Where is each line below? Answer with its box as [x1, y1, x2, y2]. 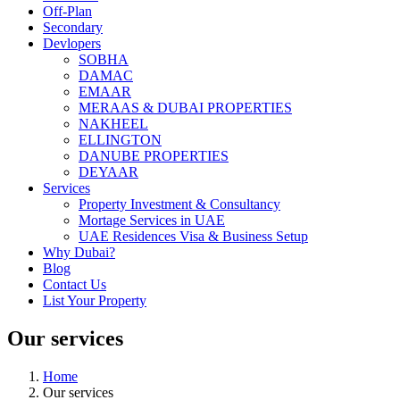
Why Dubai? [43, 244, 115, 260]
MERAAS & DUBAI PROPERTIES [79, 99, 292, 115]
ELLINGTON [79, 131, 162, 147]
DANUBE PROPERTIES [79, 147, 229, 163]
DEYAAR [79, 163, 138, 179]
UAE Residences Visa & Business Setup [79, 228, 308, 244]
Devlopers [43, 35, 101, 51]
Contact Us [43, 276, 106, 292]
